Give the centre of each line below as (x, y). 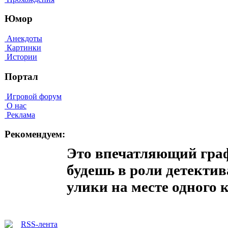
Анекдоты (23, 39)
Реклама (20, 115)
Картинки (23, 48)
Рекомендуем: (35, 134)
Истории (21, 57)
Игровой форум (33, 96)
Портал (21, 76)
